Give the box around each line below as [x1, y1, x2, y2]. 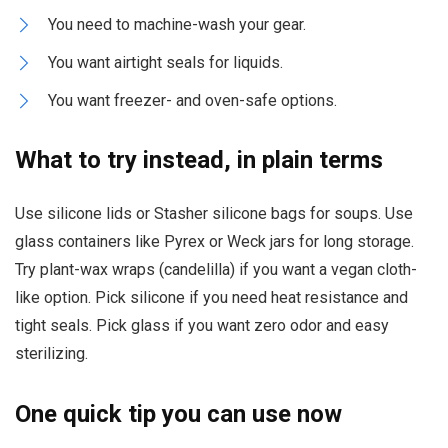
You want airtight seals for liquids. [48, 53, 283, 73]
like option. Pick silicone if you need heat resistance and [15, 288, 408, 308]
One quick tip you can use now [15, 400, 342, 429]
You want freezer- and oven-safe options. [48, 91, 337, 111]
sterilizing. [15, 344, 88, 364]
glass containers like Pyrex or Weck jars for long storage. [15, 232, 414, 252]
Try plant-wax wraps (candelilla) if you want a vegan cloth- [15, 260, 417, 280]
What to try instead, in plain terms [15, 146, 383, 175]
